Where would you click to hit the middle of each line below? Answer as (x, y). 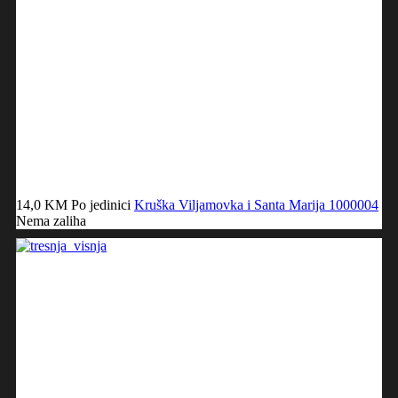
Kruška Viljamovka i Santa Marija (231, 204)
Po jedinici (101, 204)
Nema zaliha (51, 220)
